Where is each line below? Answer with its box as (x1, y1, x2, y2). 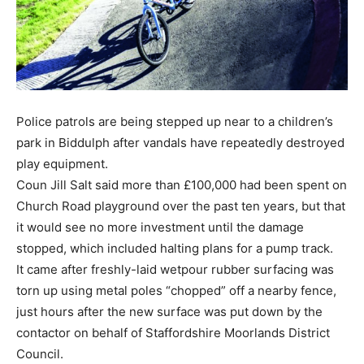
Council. (16, 345, 63, 362)
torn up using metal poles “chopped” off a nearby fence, (16, 282, 336, 298)
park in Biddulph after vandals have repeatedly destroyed (16, 134, 344, 150)
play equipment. (16, 155, 108, 171)
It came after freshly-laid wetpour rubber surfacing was (16, 261, 334, 277)
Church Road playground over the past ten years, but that (16, 197, 345, 214)
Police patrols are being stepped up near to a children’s (16, 113, 333, 129)
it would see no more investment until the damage (16, 219, 304, 235)
